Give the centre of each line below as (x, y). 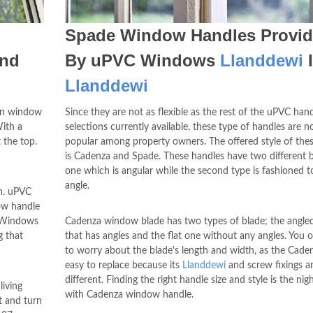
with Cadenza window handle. (129, 295)
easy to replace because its (123, 265)
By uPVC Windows (142, 60)
